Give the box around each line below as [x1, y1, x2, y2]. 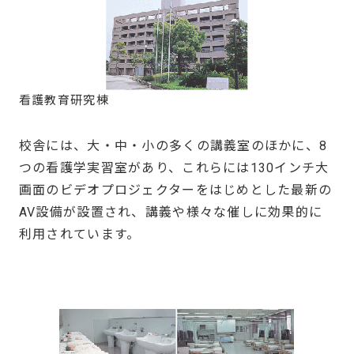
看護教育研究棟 [18, 93, 109, 108]
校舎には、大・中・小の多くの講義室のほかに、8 [18, 138, 328, 154]
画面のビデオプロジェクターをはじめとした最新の [18, 183, 333, 198]
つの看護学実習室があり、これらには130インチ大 [18, 160, 330, 176]
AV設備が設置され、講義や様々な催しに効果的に [18, 205, 323, 220]
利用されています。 [18, 227, 141, 243]
